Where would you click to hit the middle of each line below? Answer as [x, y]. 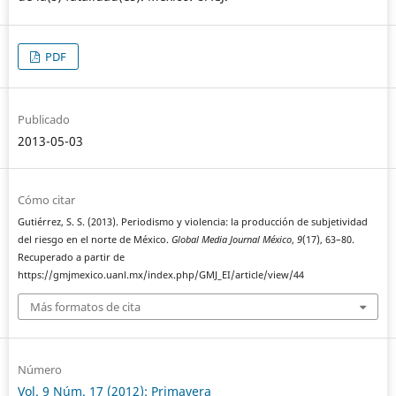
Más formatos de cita [85, 306]
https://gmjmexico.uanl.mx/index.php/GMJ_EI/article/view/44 [160, 275]
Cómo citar [46, 200]
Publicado [43, 120]
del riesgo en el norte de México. [94, 240]
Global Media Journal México [231, 240]
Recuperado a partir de [71, 258]
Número [39, 369]
